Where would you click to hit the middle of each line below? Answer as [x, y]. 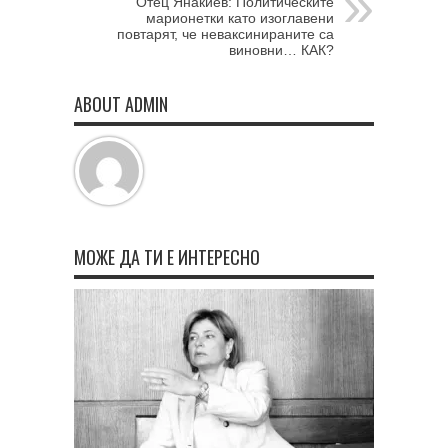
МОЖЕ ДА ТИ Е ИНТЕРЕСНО [167, 256]
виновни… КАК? [281, 49]
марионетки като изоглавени [240, 17]
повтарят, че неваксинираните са [225, 33]
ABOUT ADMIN [121, 103]
